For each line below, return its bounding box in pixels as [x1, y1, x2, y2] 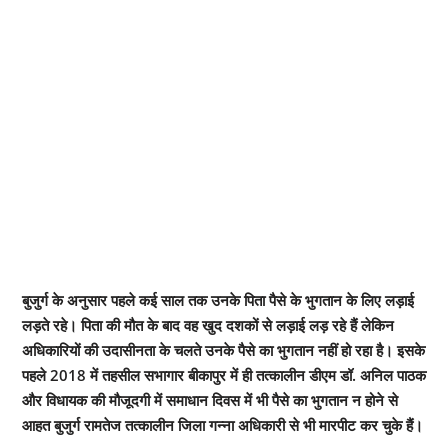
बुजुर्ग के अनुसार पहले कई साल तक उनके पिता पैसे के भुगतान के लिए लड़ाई [21, 289, 414, 310]
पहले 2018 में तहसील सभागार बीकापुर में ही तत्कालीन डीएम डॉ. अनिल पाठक [21, 364, 426, 385]
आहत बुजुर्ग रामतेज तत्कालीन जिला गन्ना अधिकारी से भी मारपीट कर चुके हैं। [21, 414, 423, 435]
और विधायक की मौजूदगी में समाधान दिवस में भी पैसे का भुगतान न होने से [21, 389, 398, 410]
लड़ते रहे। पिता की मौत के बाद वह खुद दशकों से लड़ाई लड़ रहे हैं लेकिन [21, 314, 394, 335]
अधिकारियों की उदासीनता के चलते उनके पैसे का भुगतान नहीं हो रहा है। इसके [21, 339, 425, 360]
